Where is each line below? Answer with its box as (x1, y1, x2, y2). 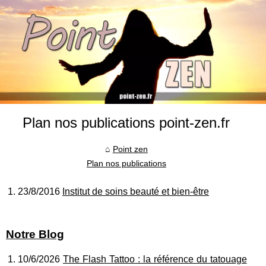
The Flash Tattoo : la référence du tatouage (62, 254, 247, 264)
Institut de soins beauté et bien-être (62, 186, 209, 197)
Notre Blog (6, 228, 64, 240)
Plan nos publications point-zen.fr (23, 115, 230, 131)
